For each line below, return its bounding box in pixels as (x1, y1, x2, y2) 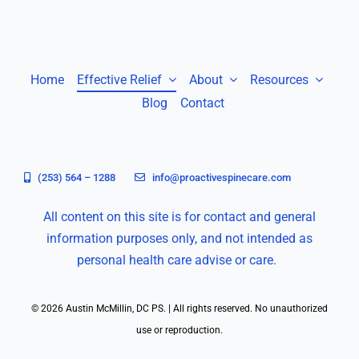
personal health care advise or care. (76, 252, 283, 268)
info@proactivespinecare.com (152, 171, 292, 184)
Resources (249, 71, 309, 87)
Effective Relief (76, 71, 162, 87)
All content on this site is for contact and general (43, 208, 316, 224)
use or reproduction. (136, 324, 223, 336)
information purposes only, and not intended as (46, 230, 313, 246)
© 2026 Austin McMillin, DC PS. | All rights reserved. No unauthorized (31, 302, 328, 314)
